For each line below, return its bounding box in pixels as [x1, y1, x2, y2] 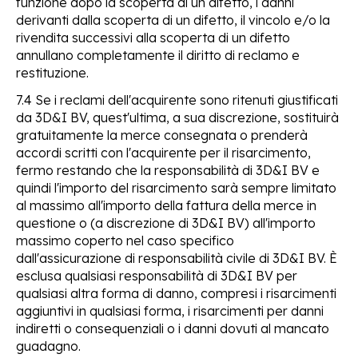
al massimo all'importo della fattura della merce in [16, 197, 316, 213]
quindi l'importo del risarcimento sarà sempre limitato [16, 179, 336, 196]
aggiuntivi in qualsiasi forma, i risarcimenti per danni [16, 302, 324, 319]
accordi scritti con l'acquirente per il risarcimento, [16, 144, 311, 161]
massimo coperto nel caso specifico [16, 232, 234, 249]
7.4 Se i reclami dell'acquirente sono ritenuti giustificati [16, 91, 338, 108]
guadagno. [16, 337, 81, 354]
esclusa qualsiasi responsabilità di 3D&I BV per [16, 267, 297, 284]
